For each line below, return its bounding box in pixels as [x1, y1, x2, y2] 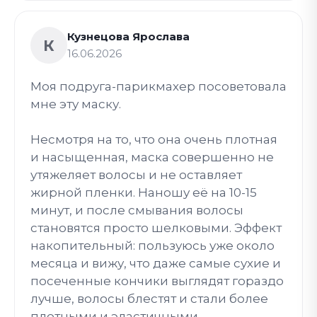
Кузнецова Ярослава [67, 30, 190, 43]
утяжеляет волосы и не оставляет [30, 168, 242, 182]
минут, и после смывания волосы [30, 203, 243, 217]
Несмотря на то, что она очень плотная [30, 132, 277, 146]
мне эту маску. [30, 97, 121, 111]
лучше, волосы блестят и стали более [30, 292, 268, 306]
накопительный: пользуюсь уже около [30, 238, 275, 253]
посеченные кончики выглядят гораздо [30, 274, 284, 288]
